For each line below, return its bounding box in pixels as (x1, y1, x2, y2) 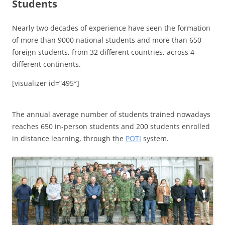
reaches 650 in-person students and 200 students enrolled (12, 121, 210, 131)
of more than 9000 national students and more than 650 (12, 35, 201, 45)
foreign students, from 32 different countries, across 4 (12, 47, 194, 57)
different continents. (12, 59, 81, 69)
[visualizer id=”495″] (12, 78, 79, 88)
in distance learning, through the (12, 133, 126, 143)
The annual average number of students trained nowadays (12, 109, 210, 119)
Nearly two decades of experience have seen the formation (12, 23, 210, 33)
